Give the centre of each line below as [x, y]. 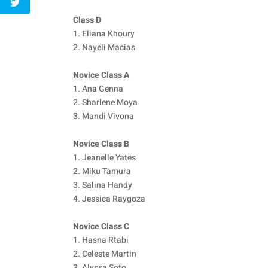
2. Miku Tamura [102, 172]
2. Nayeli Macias [104, 48]
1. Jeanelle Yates [104, 158]
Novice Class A [101, 75]
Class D [87, 20]
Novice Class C [101, 227]
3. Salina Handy [103, 185]
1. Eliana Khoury [104, 34]
